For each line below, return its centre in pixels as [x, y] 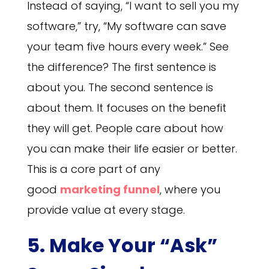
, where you [190, 189]
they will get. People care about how [125, 128]
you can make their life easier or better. [132, 148]
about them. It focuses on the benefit [126, 107]
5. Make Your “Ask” [122, 245]
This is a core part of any [93, 169]
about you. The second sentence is [120, 87]
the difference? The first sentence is [121, 67]
